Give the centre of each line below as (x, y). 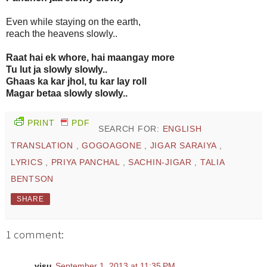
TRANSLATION (44, 146)
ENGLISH (182, 129)
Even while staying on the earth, (73, 22)
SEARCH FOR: (130, 129)
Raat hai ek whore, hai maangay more (90, 58)
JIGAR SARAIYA (184, 146)
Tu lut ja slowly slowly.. (57, 70)
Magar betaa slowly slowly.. (67, 94)
